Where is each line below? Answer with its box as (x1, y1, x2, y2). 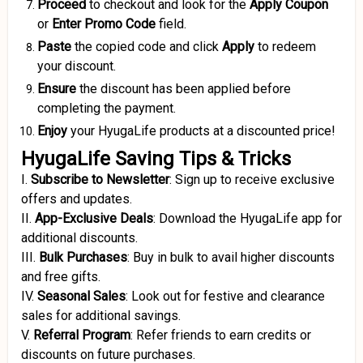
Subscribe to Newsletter (31, 172, 169, 187)
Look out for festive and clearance (131, 288, 325, 304)
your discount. (37, 58, 116, 74)
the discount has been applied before (76, 81, 291, 96)
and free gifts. (21, 269, 100, 284)
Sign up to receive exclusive (175, 172, 335, 187)
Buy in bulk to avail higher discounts (133, 250, 335, 265)
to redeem (254, 39, 316, 54)
